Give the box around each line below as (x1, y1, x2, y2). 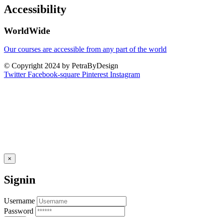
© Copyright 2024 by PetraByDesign (4, 62, 118, 70)
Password (4, 207, 33, 216)
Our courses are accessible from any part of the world (4, 45, 167, 54)
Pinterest (82, 70, 108, 79)
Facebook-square (28, 70, 80, 79)
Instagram (110, 70, 140, 79)
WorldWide (4, 25, 50, 36)
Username (4, 197, 35, 205)
